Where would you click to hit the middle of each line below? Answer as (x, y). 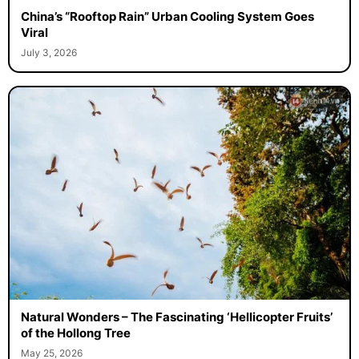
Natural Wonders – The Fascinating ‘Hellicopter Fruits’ (176, 317)
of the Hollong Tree (75, 333)
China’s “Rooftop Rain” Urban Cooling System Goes (167, 17)
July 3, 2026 (48, 53)
